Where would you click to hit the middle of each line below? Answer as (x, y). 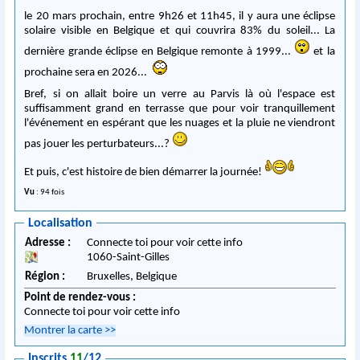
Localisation (61, 223)
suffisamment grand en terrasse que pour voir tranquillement (180, 108)
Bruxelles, (112, 277)
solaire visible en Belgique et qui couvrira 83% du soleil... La (180, 31)
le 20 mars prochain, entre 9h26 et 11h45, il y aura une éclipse (180, 16)
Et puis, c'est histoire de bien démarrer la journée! (145, 172)
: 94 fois (50, 192)
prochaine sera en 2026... (88, 72)
